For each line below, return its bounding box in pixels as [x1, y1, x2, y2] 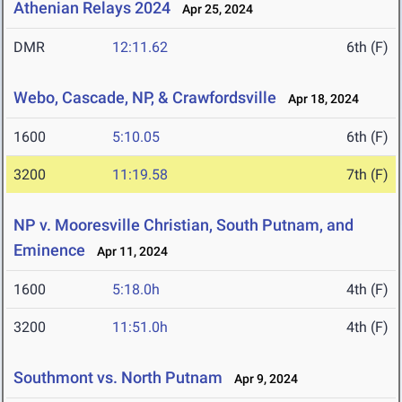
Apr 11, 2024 [89, 244, 168, 259]
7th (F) [346, 166, 389, 184]
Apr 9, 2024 [226, 371, 298, 387]
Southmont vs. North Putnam [13, 368, 223, 388]
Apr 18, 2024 [280, 92, 359, 107]
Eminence [13, 240, 85, 260]
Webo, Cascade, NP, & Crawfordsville [13, 88, 276, 108]
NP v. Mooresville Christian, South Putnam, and [13, 215, 354, 235]
